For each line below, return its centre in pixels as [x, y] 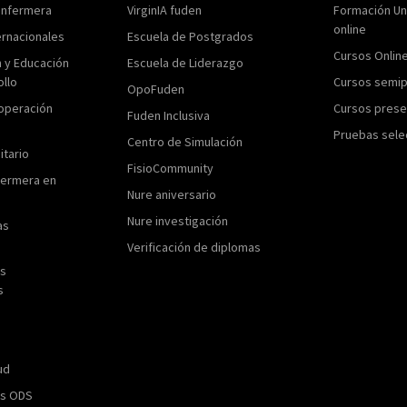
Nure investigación [178, 220]
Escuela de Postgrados [191, 36]
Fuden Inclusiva [169, 115]
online [349, 29]
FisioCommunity [171, 168]
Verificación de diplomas [194, 247]
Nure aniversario [172, 194]
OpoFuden [156, 89]
